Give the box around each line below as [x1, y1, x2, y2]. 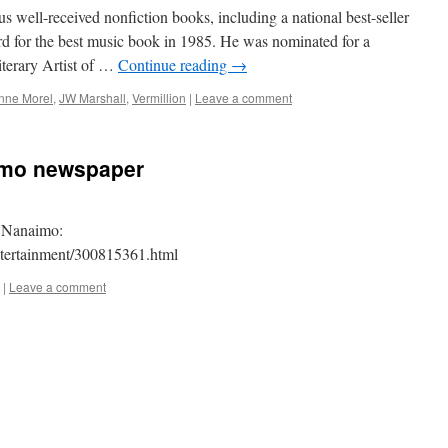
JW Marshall [59, 89, 126, 106]
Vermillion [132, 89, 186, 106]
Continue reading [118, 54, 231, 75]
